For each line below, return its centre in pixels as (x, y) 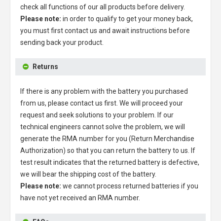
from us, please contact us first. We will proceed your (102, 103)
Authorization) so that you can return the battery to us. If (108, 150)
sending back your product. (62, 42)
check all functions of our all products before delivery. (103, 7)
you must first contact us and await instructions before (105, 30)
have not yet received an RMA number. (80, 198)
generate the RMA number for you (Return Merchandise (107, 138)
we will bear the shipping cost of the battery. (88, 174)
